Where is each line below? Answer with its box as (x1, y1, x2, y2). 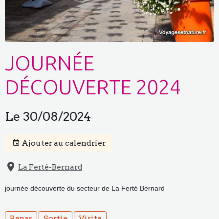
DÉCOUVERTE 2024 (5, 75, 181, 99)
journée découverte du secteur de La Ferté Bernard (5, 184, 165, 192)
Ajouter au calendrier (20, 138, 106, 148)
